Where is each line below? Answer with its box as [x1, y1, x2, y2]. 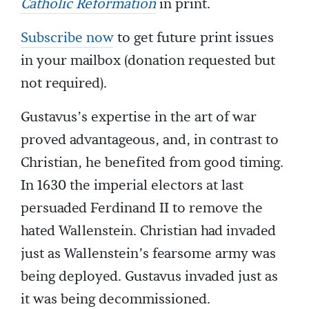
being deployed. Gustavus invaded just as [21, 268, 278, 286]
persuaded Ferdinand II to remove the [21, 199, 263, 218]
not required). [21, 74, 107, 93]
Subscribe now [21, 29, 114, 48]
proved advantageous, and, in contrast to [21, 131, 279, 150]
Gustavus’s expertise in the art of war [21, 108, 257, 127]
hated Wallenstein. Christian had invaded [21, 222, 276, 241]
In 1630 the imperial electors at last [21, 177, 243, 195]
